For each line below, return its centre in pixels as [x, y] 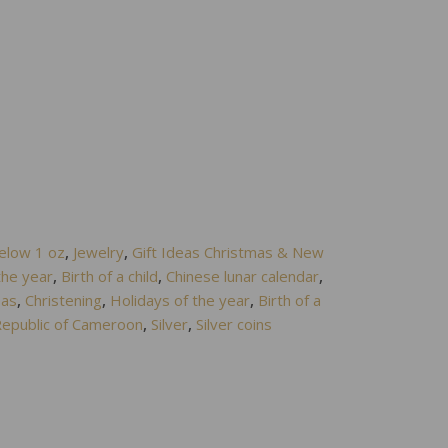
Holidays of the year [180, 300]
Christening [64, 300]
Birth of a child [110, 276]
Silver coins [234, 324]
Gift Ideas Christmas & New [228, 252]
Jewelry [99, 252]
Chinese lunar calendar [243, 276]
